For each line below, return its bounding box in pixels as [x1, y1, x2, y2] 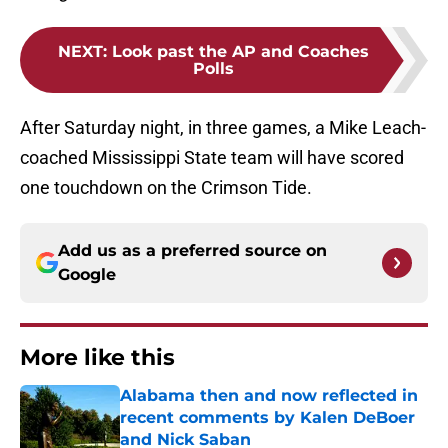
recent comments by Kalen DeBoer [120, 408, 415, 428]
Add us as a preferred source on [58, 241, 327, 261]
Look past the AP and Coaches [111, 42, 369, 62]
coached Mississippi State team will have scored [20, 147, 404, 169]
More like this [20, 344, 175, 372]
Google [58, 265, 116, 285]
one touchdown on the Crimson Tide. [20, 177, 312, 199]
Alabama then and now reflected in [120, 386, 418, 406]
